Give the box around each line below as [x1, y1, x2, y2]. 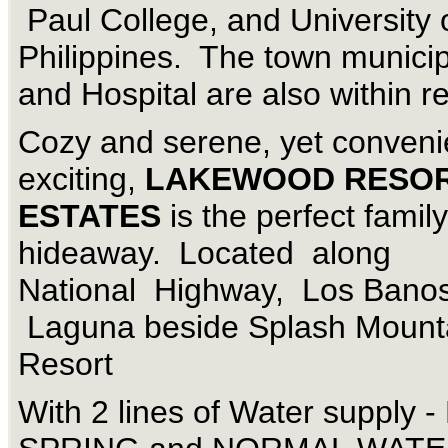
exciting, [18, 161, 145, 198]
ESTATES [18, 198, 170, 235]
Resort [18, 346, 113, 383]
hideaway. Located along [18, 235, 391, 272]
